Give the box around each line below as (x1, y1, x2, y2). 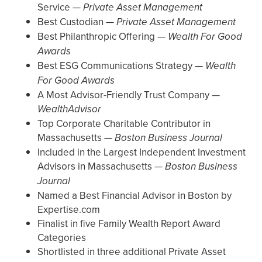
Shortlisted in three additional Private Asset (37, 244, 226, 259)
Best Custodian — (37, 15, 116, 29)
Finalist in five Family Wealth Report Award (37, 216, 220, 231)
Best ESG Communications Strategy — (37, 58, 205, 73)
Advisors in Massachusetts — (37, 159, 165, 174)
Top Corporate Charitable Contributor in (37, 116, 211, 131)
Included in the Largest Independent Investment (37, 145, 246, 160)
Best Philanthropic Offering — (37, 29, 168, 44)
